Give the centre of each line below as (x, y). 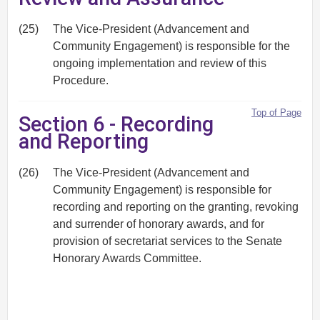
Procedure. (81, 80)
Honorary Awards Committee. (127, 259)
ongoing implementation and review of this (160, 63)
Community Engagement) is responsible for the (171, 46)
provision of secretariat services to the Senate (167, 241)
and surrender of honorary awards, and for (159, 224)
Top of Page (276, 112)
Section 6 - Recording (116, 125)
